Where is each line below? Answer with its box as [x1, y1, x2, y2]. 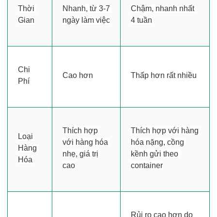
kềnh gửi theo [130, 149, 178, 158]
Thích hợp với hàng [130, 126, 199, 135]
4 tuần [130, 15, 152, 24]
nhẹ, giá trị [62, 149, 98, 158]
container [130, 161, 163, 170]
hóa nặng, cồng [130, 138, 184, 146]
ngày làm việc [62, 15, 110, 24]
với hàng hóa [62, 138, 108, 146]
